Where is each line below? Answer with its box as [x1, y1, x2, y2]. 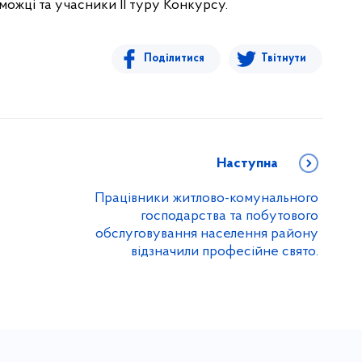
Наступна [217, 156, 278, 171]
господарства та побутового [141, 208, 318, 224]
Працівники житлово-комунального [95, 191, 318, 206]
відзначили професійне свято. [131, 244, 318, 259]
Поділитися [144, 53, 204, 65]
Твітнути [261, 53, 306, 65]
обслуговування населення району [95, 226, 318, 242]
